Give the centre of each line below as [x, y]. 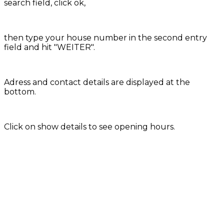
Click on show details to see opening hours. [89, 127]
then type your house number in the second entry [105, 38]
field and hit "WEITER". [49, 47]
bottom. [20, 92]
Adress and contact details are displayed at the [97, 82]
